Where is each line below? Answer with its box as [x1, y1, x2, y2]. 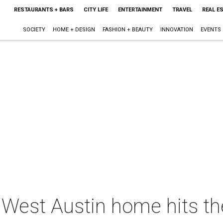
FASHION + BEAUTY [102, 26, 153, 33]
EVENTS [200, 26, 221, 33]
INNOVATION [160, 26, 193, 33]
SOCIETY [22, 26, 45, 33]
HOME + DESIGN [52, 26, 95, 33]
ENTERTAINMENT [117, 6, 162, 13]
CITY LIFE [83, 6, 108, 13]
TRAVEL [172, 6, 192, 13]
